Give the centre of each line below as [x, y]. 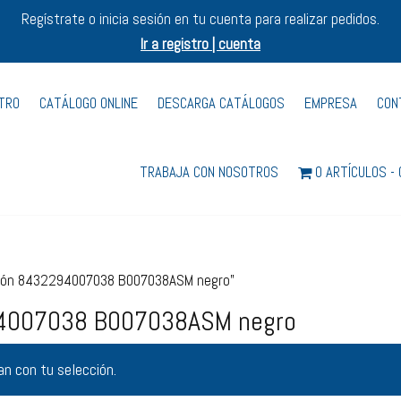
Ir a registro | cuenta [200, 44]
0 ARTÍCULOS [351, 172]
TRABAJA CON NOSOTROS [209, 172]
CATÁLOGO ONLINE [89, 103]
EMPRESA [331, 103]
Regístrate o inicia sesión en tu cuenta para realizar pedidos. [200, 19]
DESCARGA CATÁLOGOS [222, 103]
